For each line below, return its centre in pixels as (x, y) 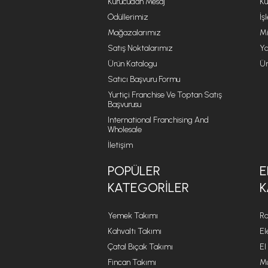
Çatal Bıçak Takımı (140, 247)
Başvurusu (124, 104)
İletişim (120, 145)
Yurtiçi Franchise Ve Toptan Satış (165, 95)
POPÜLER (134, 171)
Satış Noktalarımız (140, 48)
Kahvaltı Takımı (135, 231)
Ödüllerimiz (128, 17)
